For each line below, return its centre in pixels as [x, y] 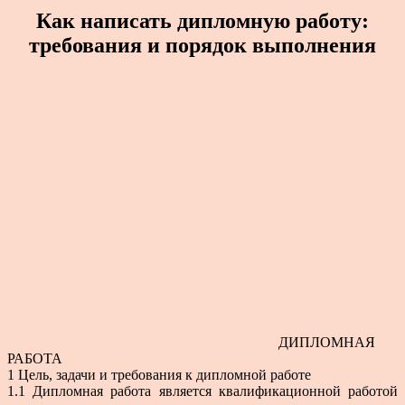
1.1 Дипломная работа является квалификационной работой [202, 391]
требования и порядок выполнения [202, 45]
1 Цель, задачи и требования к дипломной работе [159, 374]
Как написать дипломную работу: [202, 20]
